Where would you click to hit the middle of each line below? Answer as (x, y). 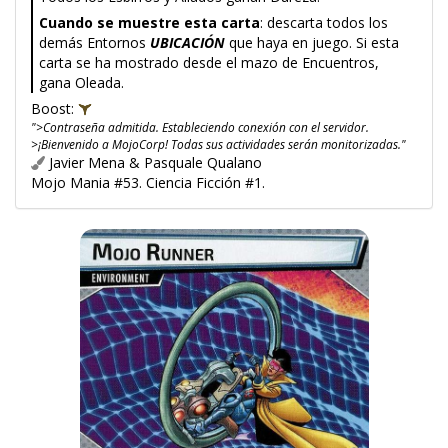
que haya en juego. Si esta (312, 42)
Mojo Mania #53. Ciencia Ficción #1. (148, 182)
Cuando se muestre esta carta (149, 22)
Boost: (54, 108)
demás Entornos (94, 42)
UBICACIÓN (187, 42)
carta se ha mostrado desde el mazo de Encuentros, (209, 62)
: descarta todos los (324, 22)
